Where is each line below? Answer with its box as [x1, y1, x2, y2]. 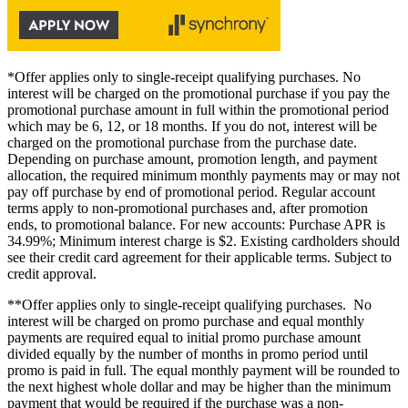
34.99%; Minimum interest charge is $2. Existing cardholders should [7, 233, 400, 250]
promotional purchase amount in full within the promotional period [7, 102, 389, 118]
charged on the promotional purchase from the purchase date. [7, 135, 357, 151]
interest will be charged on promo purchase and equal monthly [7, 313, 364, 330]
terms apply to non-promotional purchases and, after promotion [7, 200, 368, 217]
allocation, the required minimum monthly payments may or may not [7, 168, 400, 184]
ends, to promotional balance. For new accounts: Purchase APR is [7, 217, 385, 233]
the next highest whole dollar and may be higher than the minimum [7, 379, 391, 395]
